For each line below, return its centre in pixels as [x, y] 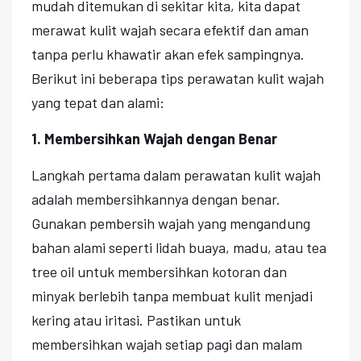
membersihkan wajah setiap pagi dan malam [167, 344]
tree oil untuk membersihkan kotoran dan [159, 271]
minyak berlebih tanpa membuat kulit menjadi [172, 295]
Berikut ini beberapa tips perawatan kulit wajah [178, 78]
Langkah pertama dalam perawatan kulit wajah [176, 174]
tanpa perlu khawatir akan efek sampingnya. [168, 54]
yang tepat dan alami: [98, 102]
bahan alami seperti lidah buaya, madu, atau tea [179, 247]
